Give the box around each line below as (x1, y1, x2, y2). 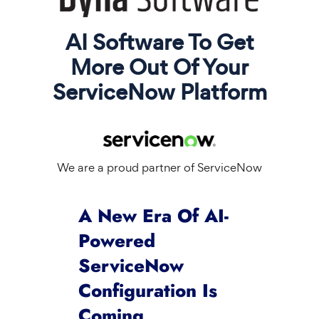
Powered (78, 228, 155, 255)
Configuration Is (78, 278, 217, 305)
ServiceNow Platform (52, 76, 267, 108)
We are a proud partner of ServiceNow (57, 159, 262, 175)
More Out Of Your (70, 51, 249, 83)
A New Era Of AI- (78, 203, 229, 230)
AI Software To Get (65, 26, 254, 58)
